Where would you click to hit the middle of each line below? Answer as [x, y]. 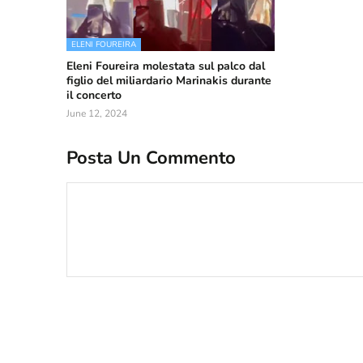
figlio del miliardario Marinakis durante [169, 81]
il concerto [94, 96]
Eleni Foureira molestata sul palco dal [166, 66]
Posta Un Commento [151, 158]
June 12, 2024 [97, 114]
